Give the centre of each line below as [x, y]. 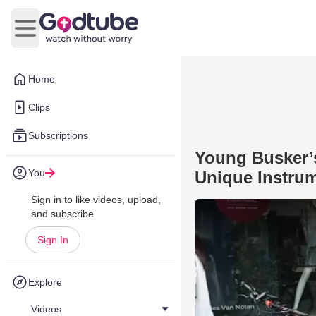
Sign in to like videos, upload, [96, 200]
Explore [45, 282]
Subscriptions [58, 135]
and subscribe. [64, 214]
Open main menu [67, 35]
